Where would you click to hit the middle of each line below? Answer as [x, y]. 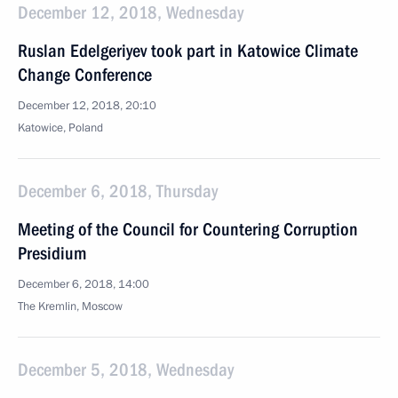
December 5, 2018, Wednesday [126, 370]
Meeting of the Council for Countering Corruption [188, 229]
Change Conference [85, 75]
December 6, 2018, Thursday [118, 191]
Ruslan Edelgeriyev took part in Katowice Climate [188, 51]
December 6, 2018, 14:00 [84, 284]
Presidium [52, 253]
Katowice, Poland [60, 128]
